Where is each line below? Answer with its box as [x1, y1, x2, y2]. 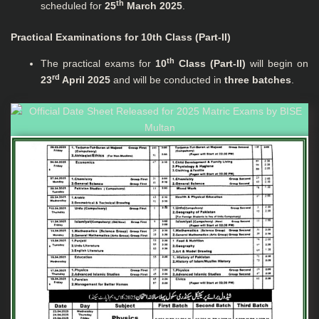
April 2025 [60, 74, 110, 85]
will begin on [246, 58, 308, 69]
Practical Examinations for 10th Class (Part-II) [11, 31, 231, 43]
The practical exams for [41, 58, 155, 69]
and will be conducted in [110, 74, 224, 85]
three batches [224, 74, 291, 85]
